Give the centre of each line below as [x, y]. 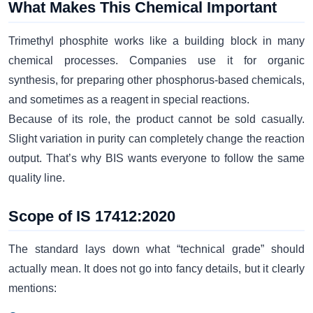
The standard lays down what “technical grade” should [156, 249]
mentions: [32, 288]
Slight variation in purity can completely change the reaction [156, 138]
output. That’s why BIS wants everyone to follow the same [156, 158]
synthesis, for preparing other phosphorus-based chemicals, [156, 80]
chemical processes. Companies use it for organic [156, 60]
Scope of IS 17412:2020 [92, 216]
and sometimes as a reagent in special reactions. [129, 99]
